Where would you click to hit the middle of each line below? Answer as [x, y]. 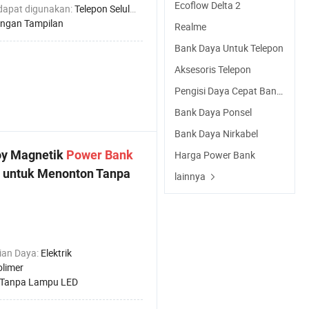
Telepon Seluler [102, 9]
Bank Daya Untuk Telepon [229, 48]
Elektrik [56, 253]
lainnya [190, 176]
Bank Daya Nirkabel [216, 133]
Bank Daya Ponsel [213, 112]
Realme [190, 27]
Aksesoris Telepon [213, 69]
